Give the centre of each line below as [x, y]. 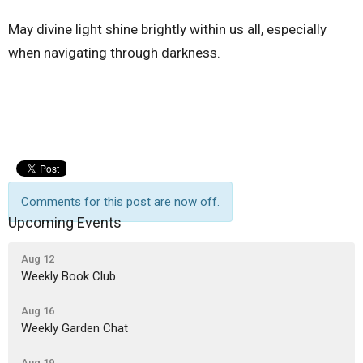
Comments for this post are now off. [120, 201]
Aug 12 [38, 259]
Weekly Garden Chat [75, 329]
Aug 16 [38, 311]
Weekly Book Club [68, 277]
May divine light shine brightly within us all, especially [167, 29]
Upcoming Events [65, 222]
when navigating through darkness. [114, 52]
